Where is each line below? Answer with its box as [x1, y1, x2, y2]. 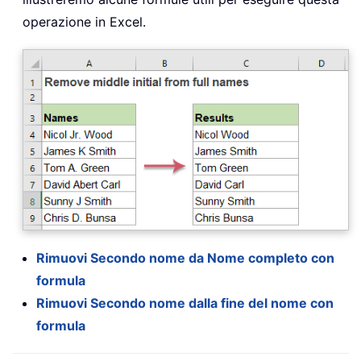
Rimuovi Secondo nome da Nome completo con [36, 249, 334, 266]
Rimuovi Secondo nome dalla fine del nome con [36, 294, 334, 311]
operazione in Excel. [23, 14, 146, 31]
